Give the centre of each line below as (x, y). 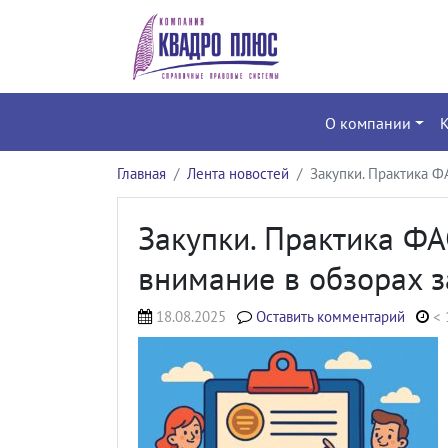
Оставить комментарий (331, 316)
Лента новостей (238, 173)
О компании (367, 122)
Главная (141, 173)
